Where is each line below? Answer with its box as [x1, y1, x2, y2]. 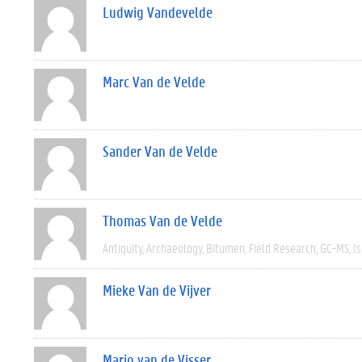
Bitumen [206, 239, 245, 256]
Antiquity [103, 239, 142, 256]
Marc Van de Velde [103, 72, 205, 91]
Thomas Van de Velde [103, 211, 222, 230]
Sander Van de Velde [103, 141, 217, 161]
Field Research [249, 239, 316, 256]
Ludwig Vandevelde [103, 2, 213, 22]
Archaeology [146, 239, 202, 256]
